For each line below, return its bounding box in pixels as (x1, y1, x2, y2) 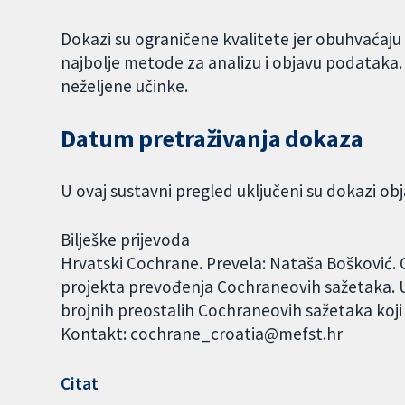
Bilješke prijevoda (61, 229, 191, 251)
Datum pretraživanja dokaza (61, 123, 363, 154)
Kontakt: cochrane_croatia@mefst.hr (61, 323, 344, 345)
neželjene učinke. (61, 74, 193, 97)
